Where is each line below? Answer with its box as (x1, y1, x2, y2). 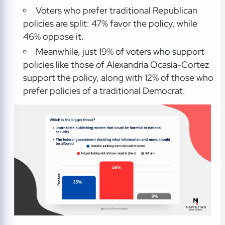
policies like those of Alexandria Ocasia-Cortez (23, 58, 209, 70)
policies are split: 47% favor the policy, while (23, 18, 197, 30)
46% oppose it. (23, 31, 84, 43)
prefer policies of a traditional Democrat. (23, 84, 185, 96)
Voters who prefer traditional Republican (35, 5, 197, 17)
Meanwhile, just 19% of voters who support (35, 45, 204, 57)
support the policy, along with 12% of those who (23, 71, 213, 83)
